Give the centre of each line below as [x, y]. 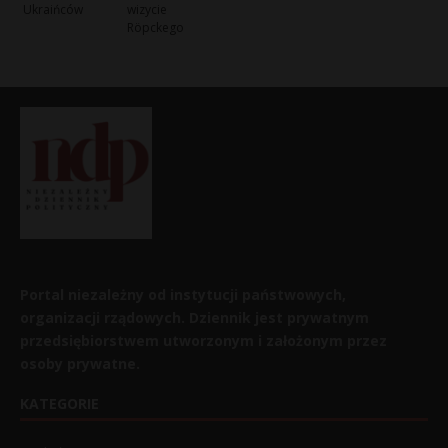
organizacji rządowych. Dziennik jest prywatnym [194, 317]
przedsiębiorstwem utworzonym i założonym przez [203, 340]
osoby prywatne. [80, 363]
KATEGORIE [59, 403]
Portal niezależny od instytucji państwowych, [183, 294]
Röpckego [156, 28]
